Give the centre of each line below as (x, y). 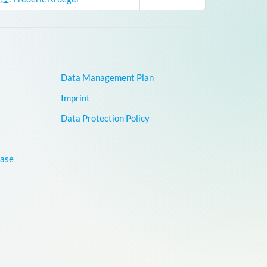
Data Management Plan (107, 77)
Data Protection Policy (105, 118)
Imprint (75, 97)
